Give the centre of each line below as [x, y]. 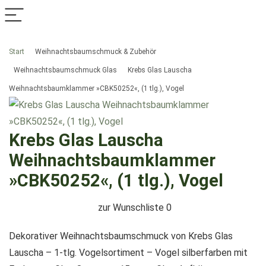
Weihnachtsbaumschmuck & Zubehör [96, 52]
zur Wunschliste [131, 208]
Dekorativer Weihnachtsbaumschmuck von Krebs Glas [121, 236]
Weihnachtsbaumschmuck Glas [65, 70]
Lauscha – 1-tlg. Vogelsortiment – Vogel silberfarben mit [128, 253]
